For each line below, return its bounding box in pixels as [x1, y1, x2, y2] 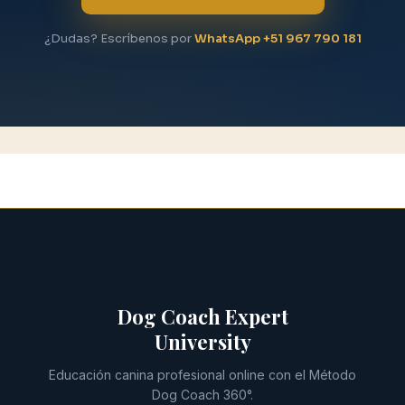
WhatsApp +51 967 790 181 [193, 31, 362, 46]
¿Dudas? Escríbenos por [43, 31, 194, 46]
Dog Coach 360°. [152, 387, 253, 402]
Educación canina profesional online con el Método [49, 367, 356, 382]
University [154, 328, 251, 355]
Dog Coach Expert [117, 303, 288, 330]
